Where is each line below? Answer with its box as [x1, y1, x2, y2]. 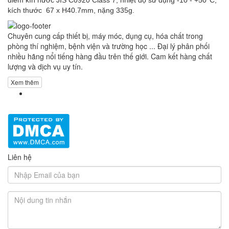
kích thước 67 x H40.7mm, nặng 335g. [8, 6, 134, 14]
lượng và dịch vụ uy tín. [8, 61, 83, 72]
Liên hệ [8, 151, 32, 162]
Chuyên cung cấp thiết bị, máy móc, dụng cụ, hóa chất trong [8, 30, 203, 41]
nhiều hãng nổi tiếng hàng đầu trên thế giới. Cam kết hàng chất [8, 51, 212, 61]
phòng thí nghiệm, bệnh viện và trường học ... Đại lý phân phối [8, 40, 210, 51]
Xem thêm [11, 77, 39, 86]
